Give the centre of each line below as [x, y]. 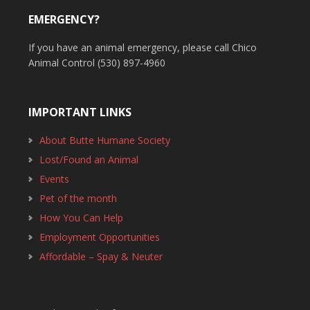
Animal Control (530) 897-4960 [97, 62]
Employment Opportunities [99, 237]
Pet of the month [78, 198]
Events [54, 179]
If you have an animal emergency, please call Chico [142, 47]
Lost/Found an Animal [89, 159]
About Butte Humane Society [104, 140]
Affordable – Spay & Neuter [101, 256]
